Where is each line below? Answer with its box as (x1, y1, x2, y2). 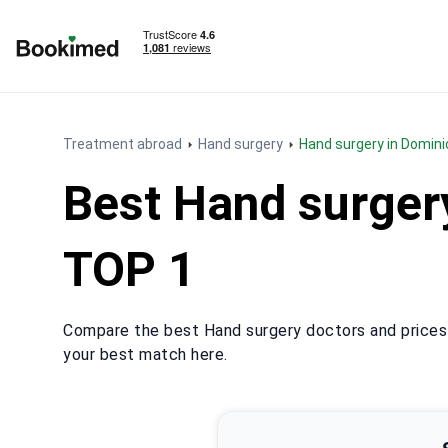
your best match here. (63, 345, 228, 364)
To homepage (15, 58, 112, 77)
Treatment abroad (63, 136, 182, 152)
